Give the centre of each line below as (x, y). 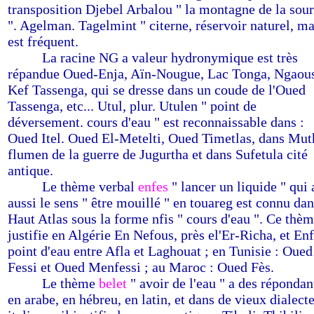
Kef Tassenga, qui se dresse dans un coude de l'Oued (157, 90)
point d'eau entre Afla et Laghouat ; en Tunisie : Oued (160, 251)
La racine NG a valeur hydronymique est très (170, 57)
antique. (30, 170)
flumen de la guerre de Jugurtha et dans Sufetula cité (158, 154)
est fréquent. (43, 41)
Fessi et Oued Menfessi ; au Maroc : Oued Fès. (141, 267)
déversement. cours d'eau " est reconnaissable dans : (156, 122)
